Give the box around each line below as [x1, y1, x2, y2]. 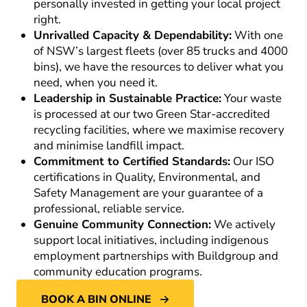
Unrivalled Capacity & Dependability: [34, 27, 232, 43]
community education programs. [34, 263, 202, 280]
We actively [211, 216, 275, 232]
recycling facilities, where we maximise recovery [34, 121, 284, 138]
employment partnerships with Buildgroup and [34, 247, 278, 264]
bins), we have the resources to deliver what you [34, 58, 284, 75]
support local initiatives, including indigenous [34, 232, 269, 248]
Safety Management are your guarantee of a [34, 184, 263, 201]
